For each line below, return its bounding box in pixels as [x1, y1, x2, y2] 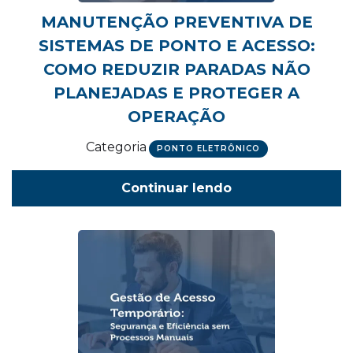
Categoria [85, 139, 147, 154]
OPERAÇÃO [128, 107, 225, 126]
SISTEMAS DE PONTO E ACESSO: [38, 36, 315, 55]
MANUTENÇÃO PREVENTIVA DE [40, 13, 313, 32]
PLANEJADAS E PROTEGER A [54, 84, 299, 102]
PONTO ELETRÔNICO [156, 143, 260, 154]
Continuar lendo [121, 180, 232, 195]
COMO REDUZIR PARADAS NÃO [43, 60, 310, 79]
